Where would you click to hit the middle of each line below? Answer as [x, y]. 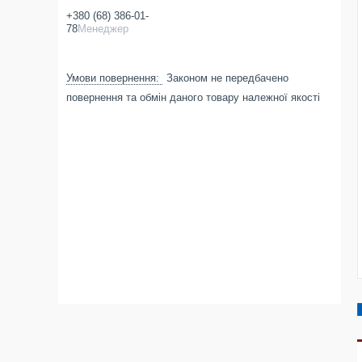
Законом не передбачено [227, 78]
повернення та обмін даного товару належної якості [193, 97]
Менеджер [103, 29]
